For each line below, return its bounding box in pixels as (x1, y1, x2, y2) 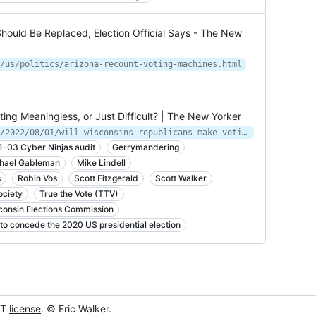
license (9, 303, 41, 315)
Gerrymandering (112, 142, 179, 152)
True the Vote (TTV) (39, 188, 119, 199)
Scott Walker (155, 173, 207, 183)
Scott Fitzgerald (74, 173, 138, 183)
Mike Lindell (77, 157, 126, 168)
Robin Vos (18, 173, 57, 183)
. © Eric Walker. (41, 303, 111, 315)
